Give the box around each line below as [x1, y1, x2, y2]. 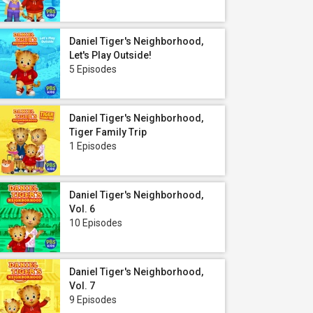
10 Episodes [69, 217, 122, 228]
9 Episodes [69, 294, 117, 305]
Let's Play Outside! [69, 50, 152, 61]
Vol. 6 [69, 203, 95, 214]
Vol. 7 [69, 280, 95, 291]
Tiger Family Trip [69, 126, 147, 138]
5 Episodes [69, 64, 117, 75]
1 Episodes [69, 140, 117, 152]
